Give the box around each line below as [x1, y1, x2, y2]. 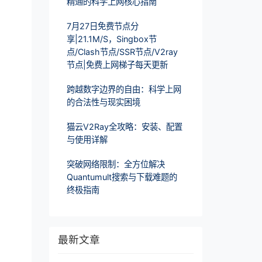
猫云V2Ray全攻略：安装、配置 [66, 121, 182, 132]
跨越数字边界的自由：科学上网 [66, 84, 181, 94]
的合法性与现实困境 [66, 96, 140, 107]
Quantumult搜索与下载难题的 [66, 171, 177, 182]
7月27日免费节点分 [66, 20, 139, 31]
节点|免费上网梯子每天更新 [66, 59, 168, 70]
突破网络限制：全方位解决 [66, 158, 165, 169]
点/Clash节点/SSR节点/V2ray [66, 46, 178, 57]
